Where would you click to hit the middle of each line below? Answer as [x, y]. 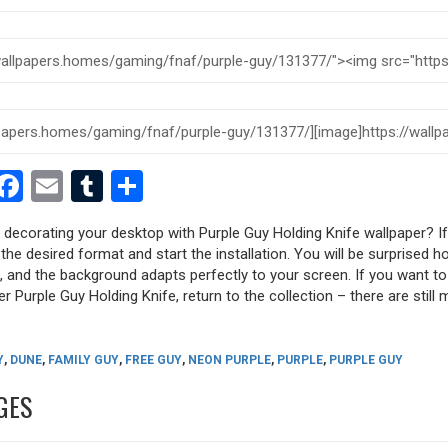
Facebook [89, 186]
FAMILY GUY [83, 359]
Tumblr [152, 186]
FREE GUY [153, 359]
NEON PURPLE [229, 359]
